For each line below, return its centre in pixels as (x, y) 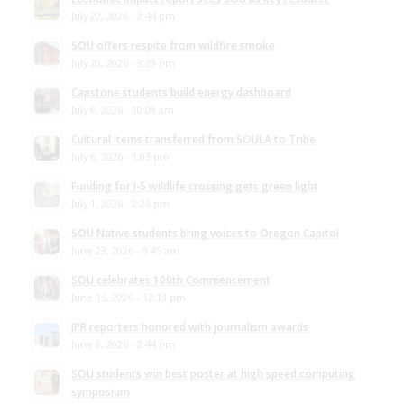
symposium (100, 391)
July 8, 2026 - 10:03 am (122, 109)
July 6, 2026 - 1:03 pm (120, 156)
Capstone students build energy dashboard (181, 92)
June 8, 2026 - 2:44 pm (123, 344)
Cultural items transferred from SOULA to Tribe (193, 138)
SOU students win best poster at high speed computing (213, 373)
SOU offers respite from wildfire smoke (173, 45)
